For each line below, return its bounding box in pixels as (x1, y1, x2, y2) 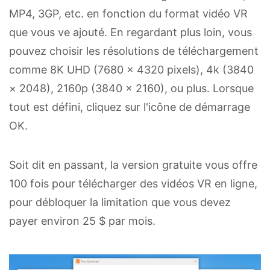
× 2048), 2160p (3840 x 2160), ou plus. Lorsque (9, 82, 254, 95)
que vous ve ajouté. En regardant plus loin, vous (9, 26, 252, 39)
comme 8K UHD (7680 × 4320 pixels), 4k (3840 (9, 63, 254, 77)
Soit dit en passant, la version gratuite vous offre (9, 159, 257, 172)
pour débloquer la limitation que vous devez (9, 196, 231, 209)
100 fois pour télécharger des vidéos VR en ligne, (9, 177, 257, 190)
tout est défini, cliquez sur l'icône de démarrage (9, 101, 250, 114)
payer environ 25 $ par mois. (9, 215, 155, 228)
